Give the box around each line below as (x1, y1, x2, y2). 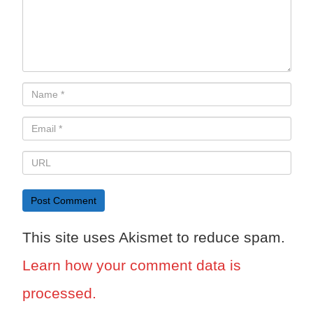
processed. (22, 285, 96, 302)
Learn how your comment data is (22, 257, 241, 274)
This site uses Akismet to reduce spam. (22, 229, 285, 246)
